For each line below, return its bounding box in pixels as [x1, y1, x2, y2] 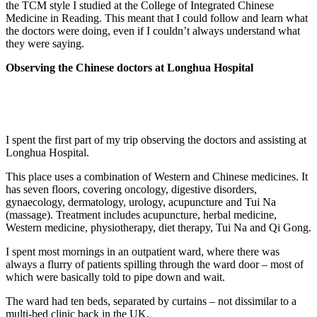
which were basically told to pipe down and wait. [6, 271, 225, 284]
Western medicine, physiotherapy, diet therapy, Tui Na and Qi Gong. [6, 221, 311, 234]
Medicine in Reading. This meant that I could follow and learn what [6, 12, 308, 25]
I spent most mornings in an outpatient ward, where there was [6, 246, 279, 258]
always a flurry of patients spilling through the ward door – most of [6, 258, 304, 271]
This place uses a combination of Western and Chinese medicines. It [6, 171, 308, 183]
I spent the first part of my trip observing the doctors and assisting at [6, 134, 306, 146]
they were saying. [6, 38, 84, 50]
